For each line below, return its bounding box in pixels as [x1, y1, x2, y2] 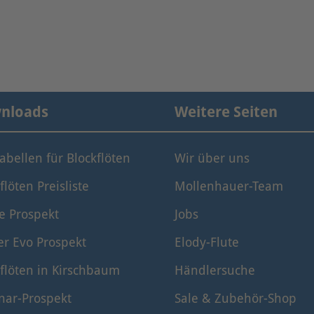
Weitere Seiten [174, 103, 278, 121]
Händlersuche [174, 264, 255, 278]
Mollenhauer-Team [174, 179, 283, 194]
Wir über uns [174, 151, 250, 166]
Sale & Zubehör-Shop [174, 292, 296, 306]
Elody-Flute [174, 235, 239, 250]
